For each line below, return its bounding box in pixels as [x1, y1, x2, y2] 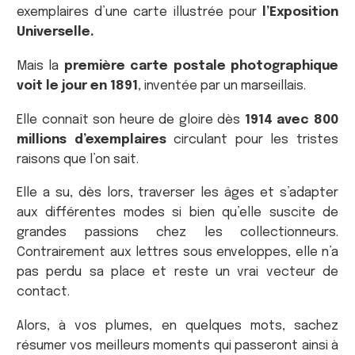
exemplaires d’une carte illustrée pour [17, 6, 262, 20]
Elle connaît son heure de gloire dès [17, 113, 245, 127]
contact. [17, 285, 70, 300]
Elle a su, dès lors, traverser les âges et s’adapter [17, 186, 338, 200]
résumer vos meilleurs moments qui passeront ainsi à [17, 338, 338, 353]
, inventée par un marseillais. [138, 78, 306, 93]
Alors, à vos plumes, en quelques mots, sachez [17, 319, 338, 333]
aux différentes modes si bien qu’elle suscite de [17, 206, 338, 220]
